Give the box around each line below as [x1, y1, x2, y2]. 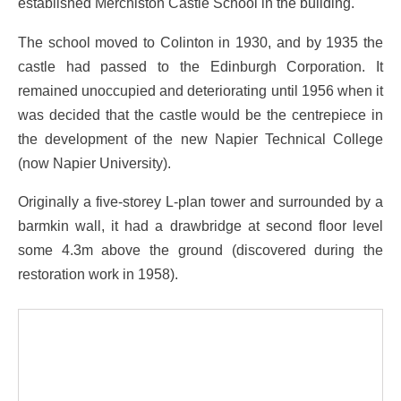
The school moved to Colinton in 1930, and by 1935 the [18, 33, 383, 50]
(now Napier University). [18, 154, 171, 171]
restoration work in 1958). [18, 266, 178, 283]
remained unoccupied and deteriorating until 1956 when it [18, 81, 383, 98]
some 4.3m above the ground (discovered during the [18, 242, 383, 259]
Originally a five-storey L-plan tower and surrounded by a [18, 193, 383, 210]
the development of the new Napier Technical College [18, 130, 383, 147]
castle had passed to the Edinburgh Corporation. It [18, 57, 383, 74]
